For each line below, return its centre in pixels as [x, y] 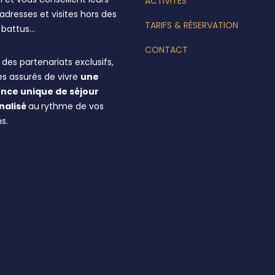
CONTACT [166, 50]
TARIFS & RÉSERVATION [191, 25]
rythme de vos [73, 106]
